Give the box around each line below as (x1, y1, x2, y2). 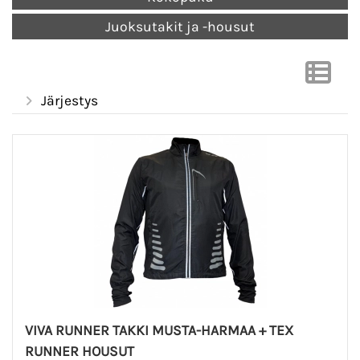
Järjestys (40, 92, 98, 109)
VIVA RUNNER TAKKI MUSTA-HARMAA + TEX (25, 322, 293, 339)
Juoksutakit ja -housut (105, 18, 255, 35)
